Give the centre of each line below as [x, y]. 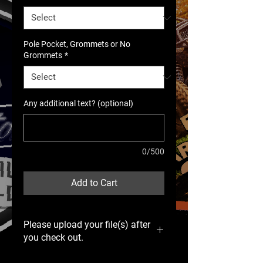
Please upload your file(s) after [87, 225]
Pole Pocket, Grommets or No [77, 44]
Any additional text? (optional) [78, 103]
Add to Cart [94, 183]
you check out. [53, 237]
